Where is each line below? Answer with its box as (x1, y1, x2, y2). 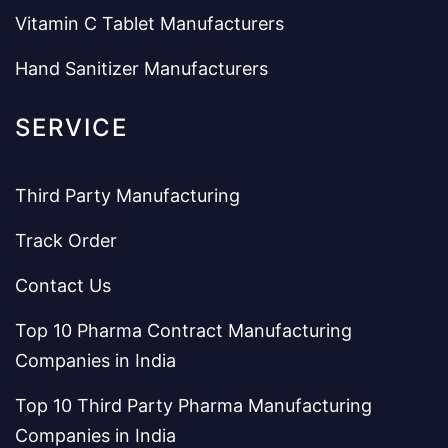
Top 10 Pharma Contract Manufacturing (15, 319, 352, 341)
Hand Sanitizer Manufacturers (15, 57, 268, 79)
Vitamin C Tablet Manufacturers (15, 12, 284, 34)
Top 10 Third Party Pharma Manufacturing (15, 394, 372, 416)
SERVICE (15, 112, 128, 142)
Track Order (15, 229, 117, 251)
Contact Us (15, 274, 111, 296)
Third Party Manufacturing (15, 184, 240, 206)
